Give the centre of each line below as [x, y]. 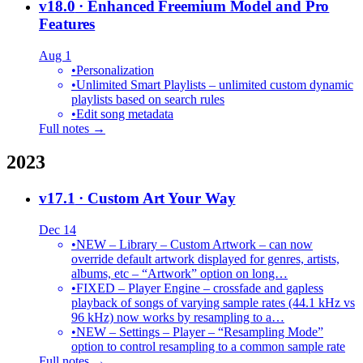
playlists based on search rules [148, 99]
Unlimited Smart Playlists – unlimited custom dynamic [215, 84]
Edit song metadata [125, 113]
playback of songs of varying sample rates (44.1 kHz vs [213, 303]
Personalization [115, 70]
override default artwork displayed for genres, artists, [205, 259]
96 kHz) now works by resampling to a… [178, 318]
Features [67, 23]
